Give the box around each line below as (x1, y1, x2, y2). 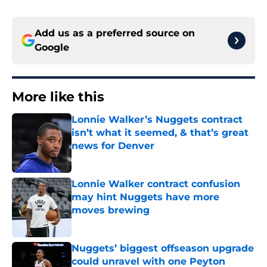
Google (35, 42, 69, 54)
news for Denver (72, 140, 154, 152)
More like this (12, 89, 104, 105)
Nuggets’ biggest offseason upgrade (72, 243, 254, 254)
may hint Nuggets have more (72, 191, 219, 203)
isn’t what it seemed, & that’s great (72, 127, 249, 139)
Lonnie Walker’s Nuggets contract (72, 114, 243, 126)
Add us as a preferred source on (35, 27, 195, 39)
